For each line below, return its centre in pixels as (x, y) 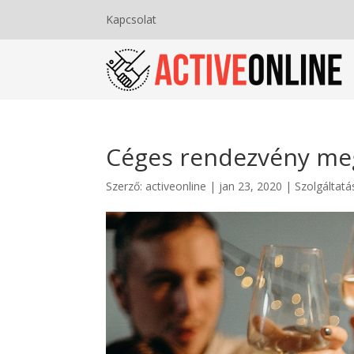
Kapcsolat (132, 19)
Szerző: (126, 186)
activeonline (176, 186)
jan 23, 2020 (251, 186)
